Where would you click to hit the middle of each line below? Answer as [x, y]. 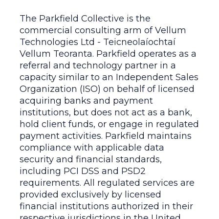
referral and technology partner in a [98, 65]
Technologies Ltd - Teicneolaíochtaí [98, 42]
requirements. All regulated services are [107, 183]
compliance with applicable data [92, 147]
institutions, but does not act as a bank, [106, 112]
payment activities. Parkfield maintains [106, 136]
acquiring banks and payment [86, 100]
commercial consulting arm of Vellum [103, 30]
